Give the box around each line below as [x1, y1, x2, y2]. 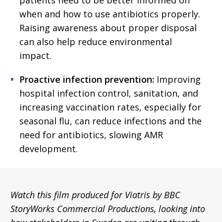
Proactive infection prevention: [19, 73, 154, 85]
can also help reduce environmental [19, 35, 172, 48]
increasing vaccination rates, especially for [19, 101, 201, 113]
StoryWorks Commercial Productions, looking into [10, 202, 205, 215]
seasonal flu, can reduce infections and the [19, 114, 202, 127]
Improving [154, 73, 201, 85]
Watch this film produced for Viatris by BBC [10, 188, 180, 201]
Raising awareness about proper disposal [19, 21, 197, 34]
